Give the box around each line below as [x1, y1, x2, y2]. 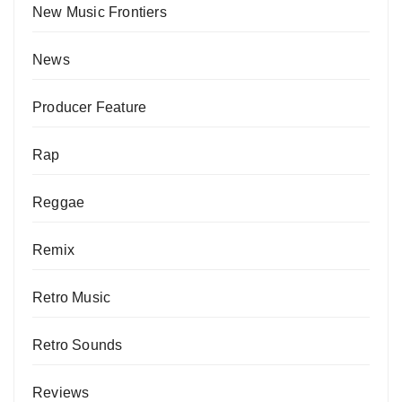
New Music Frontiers [32, 4, 167, 21]
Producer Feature [32, 100, 147, 116]
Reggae [32, 195, 85, 211]
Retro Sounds [32, 337, 123, 354]
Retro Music [32, 290, 111, 306]
